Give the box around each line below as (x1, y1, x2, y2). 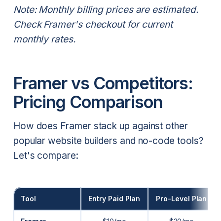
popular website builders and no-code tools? (13, 135, 204, 147)
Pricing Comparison (13, 91, 163, 112)
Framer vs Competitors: (13, 73, 193, 93)
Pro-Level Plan (156, 194, 207, 203)
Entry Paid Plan (88, 194, 141, 203)
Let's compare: (13, 150, 78, 161)
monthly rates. (13, 34, 75, 45)
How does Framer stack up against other (13, 120, 188, 132)
